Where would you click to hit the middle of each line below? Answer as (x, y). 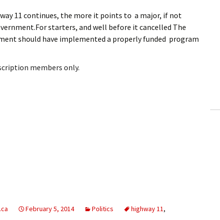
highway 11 (147, 208)
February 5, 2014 (50, 208)
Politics (103, 208)
